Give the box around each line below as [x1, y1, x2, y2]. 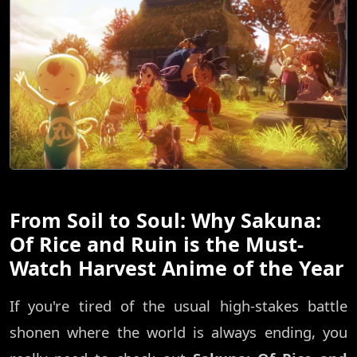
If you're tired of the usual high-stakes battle [10, 296, 347, 316]
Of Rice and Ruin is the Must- [10, 230, 304, 258]
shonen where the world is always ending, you [10, 322, 347, 343]
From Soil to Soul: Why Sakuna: [10, 206, 321, 234]
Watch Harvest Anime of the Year [10, 254, 343, 282]
